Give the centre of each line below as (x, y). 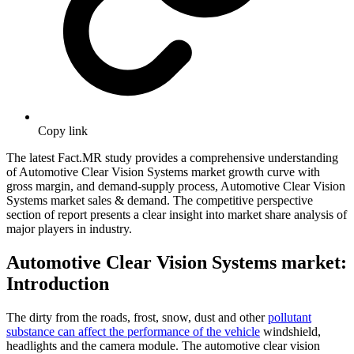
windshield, (290, 332)
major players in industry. (69, 229)
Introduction (58, 284)
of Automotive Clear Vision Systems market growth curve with (163, 172)
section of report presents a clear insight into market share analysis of (177, 215)
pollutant (290, 318)
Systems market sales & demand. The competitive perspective (160, 201)
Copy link (63, 131)
